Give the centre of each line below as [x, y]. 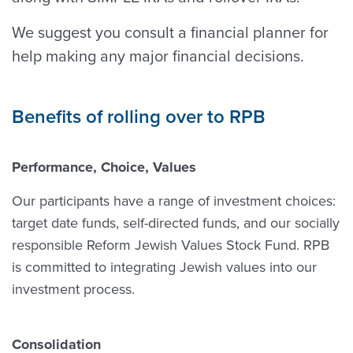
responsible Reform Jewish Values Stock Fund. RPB [171, 245]
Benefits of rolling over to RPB [139, 116]
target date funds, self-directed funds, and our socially [176, 223]
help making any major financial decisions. [158, 56]
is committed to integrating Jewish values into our [164, 267]
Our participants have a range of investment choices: [174, 201]
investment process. [73, 289]
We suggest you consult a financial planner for [170, 32]
